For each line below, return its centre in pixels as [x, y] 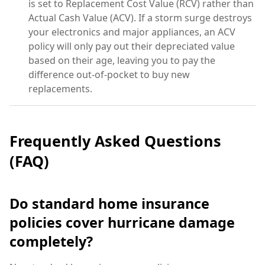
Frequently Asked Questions [115, 140]
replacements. [60, 89]
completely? [51, 242]
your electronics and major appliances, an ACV [132, 32]
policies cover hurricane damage [122, 223]
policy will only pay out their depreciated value [132, 46]
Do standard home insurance [109, 204]
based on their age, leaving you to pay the [122, 61]
